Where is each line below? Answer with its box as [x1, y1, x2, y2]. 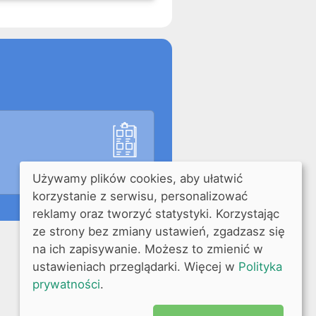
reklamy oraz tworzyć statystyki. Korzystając [32, 206, 279, 221]
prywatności [32, 276, 100, 291]
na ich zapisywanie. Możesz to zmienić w [32, 241, 263, 256]
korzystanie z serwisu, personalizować [32, 188, 248, 203]
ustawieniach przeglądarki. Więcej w [32, 259, 238, 274]
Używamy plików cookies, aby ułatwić [32, 171, 243, 186]
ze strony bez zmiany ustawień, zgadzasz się [32, 224, 285, 238]
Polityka [238, 259, 282, 274]
